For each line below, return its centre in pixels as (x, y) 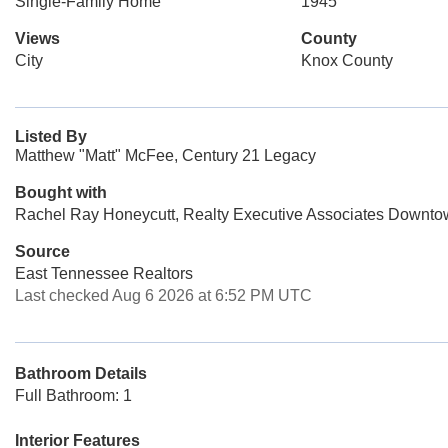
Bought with (61, 192)
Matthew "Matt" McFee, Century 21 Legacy (165, 155)
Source (42, 251)
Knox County (346, 60)
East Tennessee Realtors (104, 273)
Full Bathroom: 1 (73, 395)
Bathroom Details (81, 373)
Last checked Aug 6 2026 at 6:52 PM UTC (163, 295)
